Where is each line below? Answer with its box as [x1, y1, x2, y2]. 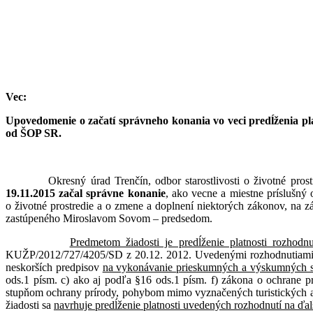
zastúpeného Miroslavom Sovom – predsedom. [6, 212, 212, 224]
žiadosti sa [6, 298, 54, 311]
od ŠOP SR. [6, 126, 61, 139]
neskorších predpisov [6, 261, 103, 273]
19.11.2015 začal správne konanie [6, 187, 166, 199]
